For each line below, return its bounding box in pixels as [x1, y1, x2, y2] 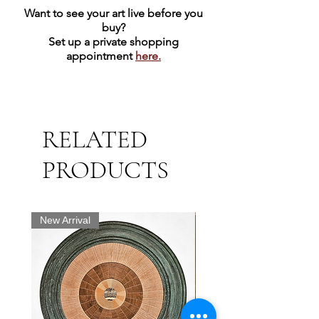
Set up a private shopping [48, 35, 179, 49]
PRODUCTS [42, 155, 169, 186]
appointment [66, 49, 135, 63]
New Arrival [40, 214, 90, 226]
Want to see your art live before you [24, 6, 203, 21]
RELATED [42, 125, 147, 155]
